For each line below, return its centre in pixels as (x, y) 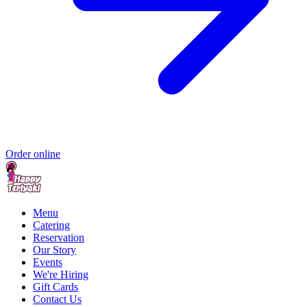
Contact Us (57, 299)
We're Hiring (61, 275)
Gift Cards (56, 287)
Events (48, 262)
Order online (33, 154)
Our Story (54, 250)
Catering (51, 225)
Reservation (59, 238)
